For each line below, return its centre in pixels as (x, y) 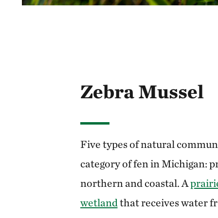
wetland (99, 202)
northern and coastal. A (135, 183)
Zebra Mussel (142, 91)
